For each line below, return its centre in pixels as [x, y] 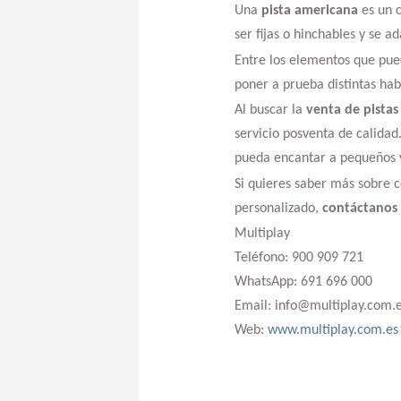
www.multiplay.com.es [333, 331]
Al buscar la [270, 111]
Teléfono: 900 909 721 [299, 258]
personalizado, [278, 208]
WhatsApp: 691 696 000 [303, 282]
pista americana [309, 11]
